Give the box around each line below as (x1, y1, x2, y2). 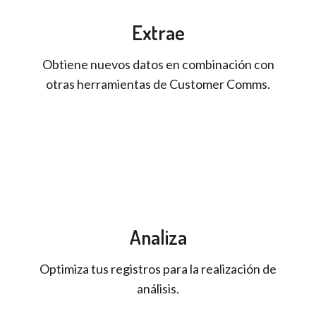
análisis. (137, 281, 179, 297)
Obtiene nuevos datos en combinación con (42, 56, 274, 73)
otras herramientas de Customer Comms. (46, 76, 270, 92)
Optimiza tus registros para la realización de (39, 261, 276, 277)
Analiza (129, 224, 187, 250)
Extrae (131, 20, 185, 46)
